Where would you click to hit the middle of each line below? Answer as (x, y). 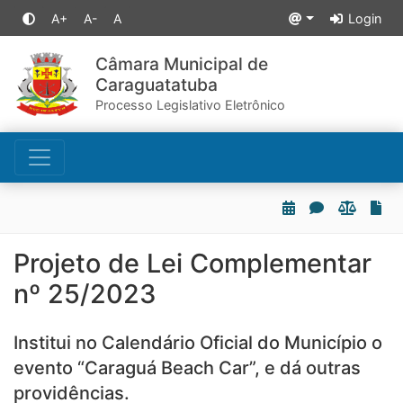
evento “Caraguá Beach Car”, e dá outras (187, 368)
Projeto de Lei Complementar (193, 263)
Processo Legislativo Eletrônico (190, 105)
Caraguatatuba (157, 85)
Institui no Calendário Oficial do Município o (198, 343)
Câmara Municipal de (182, 64)
